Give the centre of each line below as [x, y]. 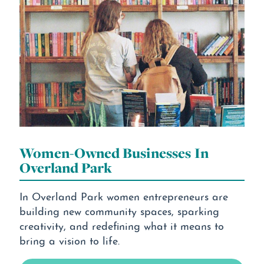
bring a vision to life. [69, 239]
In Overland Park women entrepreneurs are [123, 195]
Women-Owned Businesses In [114, 153]
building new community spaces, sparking [119, 210]
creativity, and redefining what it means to [121, 225]
